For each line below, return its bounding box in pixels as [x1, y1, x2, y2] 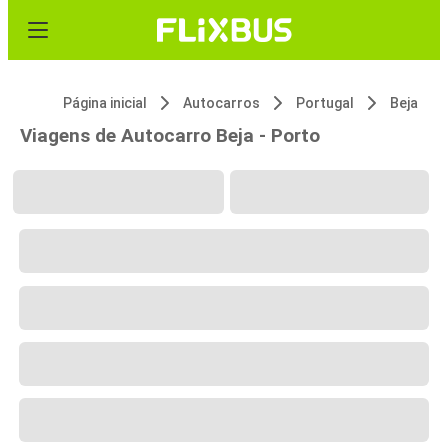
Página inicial [63, 95, 147, 111]
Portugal [296, 95, 354, 111]
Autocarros [183, 95, 260, 111]
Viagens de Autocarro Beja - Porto [20, 124, 320, 147]
